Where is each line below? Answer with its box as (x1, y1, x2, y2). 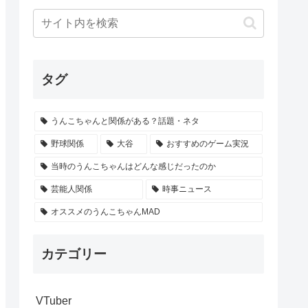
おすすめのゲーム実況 (166, 139, 249, 148)
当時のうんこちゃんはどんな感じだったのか (50, 162, 216, 171)
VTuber (36, 295, 71, 307)
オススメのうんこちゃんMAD (50, 207, 160, 217)
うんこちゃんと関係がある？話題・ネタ (50, 116, 199, 126)
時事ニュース (162, 184, 212, 194)
